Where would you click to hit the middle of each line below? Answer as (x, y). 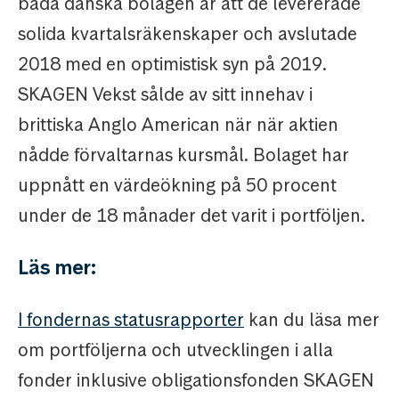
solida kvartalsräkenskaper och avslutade (187, 34)
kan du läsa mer (312, 320)
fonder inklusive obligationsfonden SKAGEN (196, 381)
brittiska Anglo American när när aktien (178, 125)
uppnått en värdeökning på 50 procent (177, 186)
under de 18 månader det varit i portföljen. (191, 216)
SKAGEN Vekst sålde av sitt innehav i (165, 95)
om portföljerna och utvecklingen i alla (175, 350)
